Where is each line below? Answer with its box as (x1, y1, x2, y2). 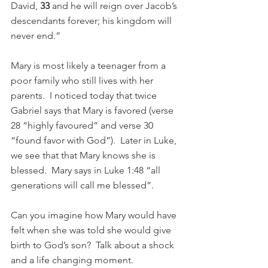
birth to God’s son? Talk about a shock (11, 239, 176, 251)
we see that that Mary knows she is (11, 150, 158, 162)
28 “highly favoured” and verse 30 (11, 120, 156, 132)
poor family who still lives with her (11, 75, 156, 87)
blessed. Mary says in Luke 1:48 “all (11, 165, 163, 176)
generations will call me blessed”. (11, 179, 154, 191)
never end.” (11, 30, 60, 42)
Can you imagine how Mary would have (11, 209, 179, 221)
